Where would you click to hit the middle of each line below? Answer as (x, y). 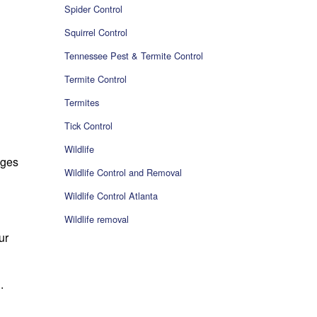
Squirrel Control (96, 33)
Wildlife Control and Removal (123, 173)
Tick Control (88, 126)
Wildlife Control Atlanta (111, 196)
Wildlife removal (97, 219)
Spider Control (93, 9)
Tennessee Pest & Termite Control (134, 56)
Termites (82, 103)
